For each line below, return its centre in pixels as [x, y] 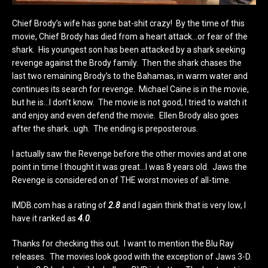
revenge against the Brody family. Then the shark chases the [127, 63]
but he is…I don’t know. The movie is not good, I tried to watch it [130, 102]
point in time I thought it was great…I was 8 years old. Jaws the [130, 167]
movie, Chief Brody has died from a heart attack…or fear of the [130, 36]
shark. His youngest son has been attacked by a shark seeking [129, 49]
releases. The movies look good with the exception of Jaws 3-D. [132, 256]
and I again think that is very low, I [183, 205]
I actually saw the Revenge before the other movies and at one [130, 153]
